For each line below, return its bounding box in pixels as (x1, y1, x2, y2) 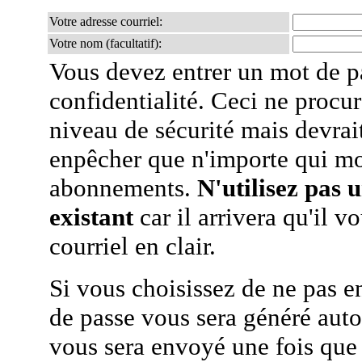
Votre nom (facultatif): (49, 36, 162, 50)
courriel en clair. (49, 232, 216, 260)
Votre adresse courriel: (49, 15, 162, 28)
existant (49, 203, 133, 231)
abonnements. (49, 174, 197, 202)
